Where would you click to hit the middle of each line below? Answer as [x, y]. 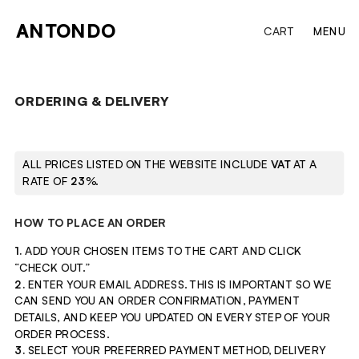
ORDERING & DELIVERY [93, 101]
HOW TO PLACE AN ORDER [91, 222]
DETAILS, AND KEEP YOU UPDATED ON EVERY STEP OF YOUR [173, 317]
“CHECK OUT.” [52, 268]
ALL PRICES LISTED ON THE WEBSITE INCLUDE [147, 164]
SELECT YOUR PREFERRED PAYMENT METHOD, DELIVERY [175, 350]
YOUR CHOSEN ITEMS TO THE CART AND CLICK [177, 251]
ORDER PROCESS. [62, 334]
